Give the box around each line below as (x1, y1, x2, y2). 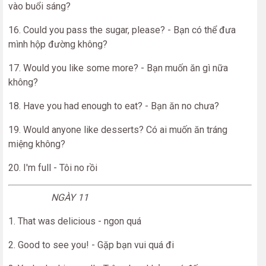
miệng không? (8, 138, 65, 150)
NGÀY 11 (8, 192, 88, 203)
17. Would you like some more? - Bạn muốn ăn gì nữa (8, 62, 228, 74)
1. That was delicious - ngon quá (8, 216, 141, 227)
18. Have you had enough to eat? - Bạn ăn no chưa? (8, 100, 219, 112)
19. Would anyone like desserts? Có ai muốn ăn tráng (8, 124, 227, 135)
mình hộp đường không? (8, 39, 107, 50)
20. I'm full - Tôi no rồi (8, 162, 97, 173)
